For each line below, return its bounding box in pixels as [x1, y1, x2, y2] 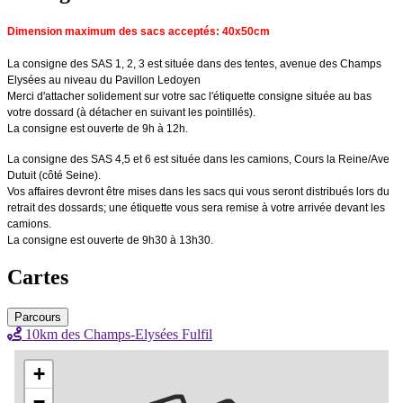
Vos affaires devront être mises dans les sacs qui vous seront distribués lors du [7, 185, 390, 199]
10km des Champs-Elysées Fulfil [22, 326, 212, 342]
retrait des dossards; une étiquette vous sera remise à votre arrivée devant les [7, 201, 385, 215]
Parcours [14, 309, 61, 324]
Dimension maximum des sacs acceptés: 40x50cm [7, 25, 270, 39]
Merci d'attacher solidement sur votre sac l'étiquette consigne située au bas [7, 90, 372, 103]
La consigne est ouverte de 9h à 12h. [7, 122, 188, 136]
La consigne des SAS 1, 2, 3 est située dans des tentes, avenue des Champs [7, 58, 381, 71]
